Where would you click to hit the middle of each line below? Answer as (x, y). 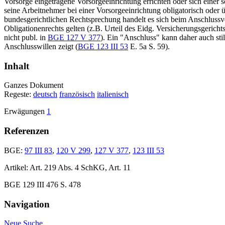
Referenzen (27, 131)
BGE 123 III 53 (103, 46)
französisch (77, 94)
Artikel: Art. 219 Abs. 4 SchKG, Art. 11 (67, 167)
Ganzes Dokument (34, 85)
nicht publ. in (26, 37)
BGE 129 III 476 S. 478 (42, 184)
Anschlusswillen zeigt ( (41, 46)
